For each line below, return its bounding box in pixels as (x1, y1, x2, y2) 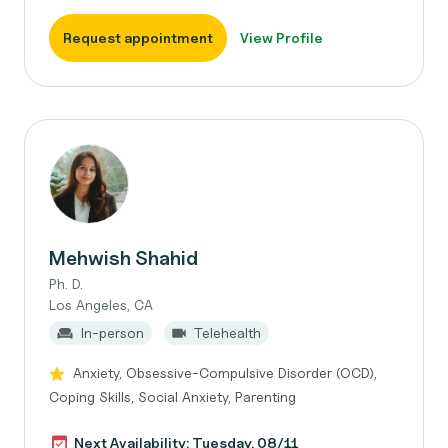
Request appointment (63, 29, 213, 46)
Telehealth (194, 324, 261, 341)
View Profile (240, 29, 323, 46)
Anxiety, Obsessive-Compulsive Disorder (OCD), (73, 364, 377, 381)
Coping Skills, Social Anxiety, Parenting (49, 388, 296, 405)
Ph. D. (49, 275, 83, 292)
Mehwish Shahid (49, 246, 198, 270)
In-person (81, 324, 144, 341)
